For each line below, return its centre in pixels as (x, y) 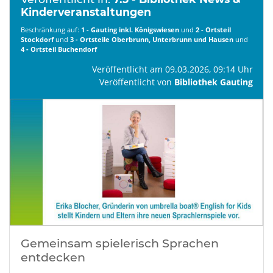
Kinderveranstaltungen (86, 12)
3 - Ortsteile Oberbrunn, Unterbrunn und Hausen (151, 39)
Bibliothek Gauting (213, 82)
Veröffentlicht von (136, 82)
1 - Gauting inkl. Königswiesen (130, 29)
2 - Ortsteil (213, 29)
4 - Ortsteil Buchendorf (58, 49)
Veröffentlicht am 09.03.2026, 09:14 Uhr (172, 69)
